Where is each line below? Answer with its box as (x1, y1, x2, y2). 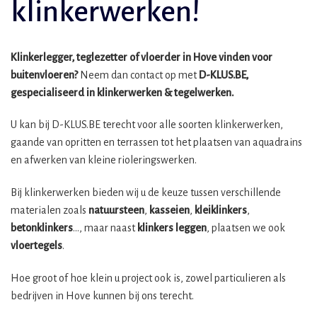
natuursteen (88, 204, 144, 217)
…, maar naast (73, 222, 135, 234)
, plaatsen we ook (207, 222, 285, 234)
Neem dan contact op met (78, 69, 197, 81)
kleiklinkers (195, 204, 247, 217)
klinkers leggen (135, 222, 207, 234)
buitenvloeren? (11, 69, 78, 81)
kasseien (149, 204, 190, 217)
